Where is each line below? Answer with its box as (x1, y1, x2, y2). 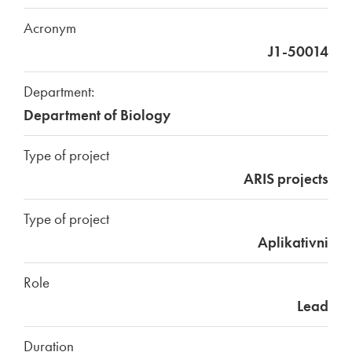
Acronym (24, 18, 76, 38)
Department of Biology (24, 105, 170, 125)
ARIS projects (244, 169, 328, 189)
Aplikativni (258, 233, 328, 252)
